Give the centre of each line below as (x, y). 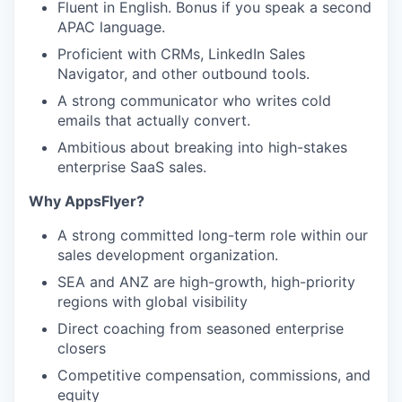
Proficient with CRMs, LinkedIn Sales (181, 54)
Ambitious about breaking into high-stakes (202, 148)
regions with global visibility (153, 302)
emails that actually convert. (154, 121)
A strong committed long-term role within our (213, 236)
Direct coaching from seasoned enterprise (201, 329)
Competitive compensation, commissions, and (214, 376)
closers (82, 349)
